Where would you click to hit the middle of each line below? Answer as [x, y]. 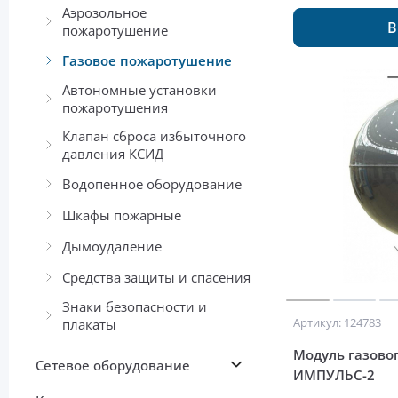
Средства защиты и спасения [156, 277]
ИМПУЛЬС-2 [334, 375]
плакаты [89, 325]
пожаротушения [115, 108]
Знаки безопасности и [135, 307]
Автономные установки [139, 90]
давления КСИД [113, 154]
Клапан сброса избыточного [154, 136]
